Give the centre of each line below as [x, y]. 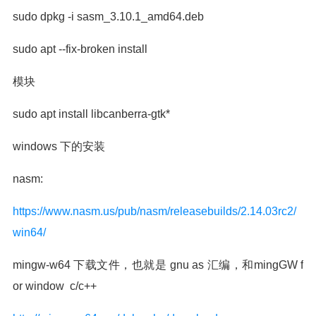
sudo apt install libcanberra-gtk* [91, 114]
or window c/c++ [55, 286]
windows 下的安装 [59, 146]
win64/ [29, 232]
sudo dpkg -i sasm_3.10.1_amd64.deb [108, 17]
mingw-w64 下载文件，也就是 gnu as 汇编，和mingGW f [158, 265]
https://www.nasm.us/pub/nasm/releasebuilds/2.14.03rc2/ [154, 211]
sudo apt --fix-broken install [80, 49]
